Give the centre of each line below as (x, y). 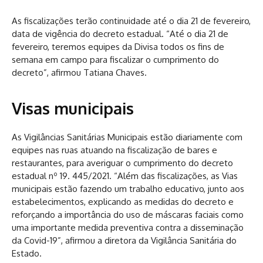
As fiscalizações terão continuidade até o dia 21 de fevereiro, (131, 21)
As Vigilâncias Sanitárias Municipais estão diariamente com (127, 137)
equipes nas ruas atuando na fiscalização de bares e (114, 150)
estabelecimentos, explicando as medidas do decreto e (123, 201)
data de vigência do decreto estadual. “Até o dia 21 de (120, 33)
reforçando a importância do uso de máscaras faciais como (128, 214)
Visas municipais (73, 108)
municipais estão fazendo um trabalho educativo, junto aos (128, 188)
